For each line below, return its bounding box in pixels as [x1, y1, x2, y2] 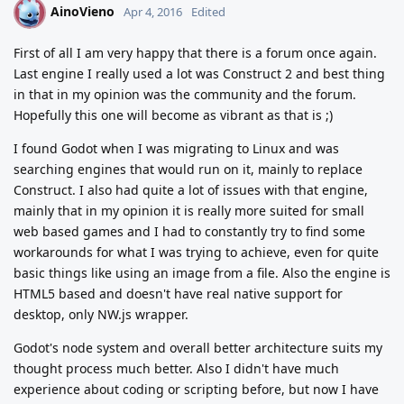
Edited [191, 3, 225, 20]
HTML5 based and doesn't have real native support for [14, 284, 343, 302]
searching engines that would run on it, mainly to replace [14, 160, 363, 178]
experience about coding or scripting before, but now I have [14, 380, 379, 398]
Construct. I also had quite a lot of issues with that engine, [14, 180, 368, 198]
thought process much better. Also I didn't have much [14, 359, 339, 377]
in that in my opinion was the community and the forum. [14, 85, 356, 103]
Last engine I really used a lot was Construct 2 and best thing [14, 64, 385, 82]
